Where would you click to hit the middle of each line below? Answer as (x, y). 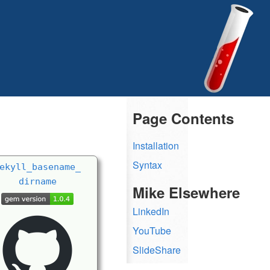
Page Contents (183, 118)
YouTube (152, 230)
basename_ (56, 166)
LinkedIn (151, 211)
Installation (156, 145)
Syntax (147, 165)
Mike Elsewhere (186, 192)
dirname (37, 181)
